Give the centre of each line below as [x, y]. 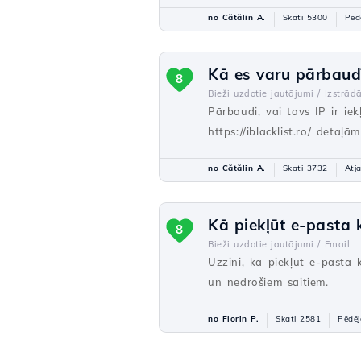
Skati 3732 [305, 168]
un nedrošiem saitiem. [268, 282]
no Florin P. [233, 319]
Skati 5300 [305, 17]
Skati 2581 [298, 319]
